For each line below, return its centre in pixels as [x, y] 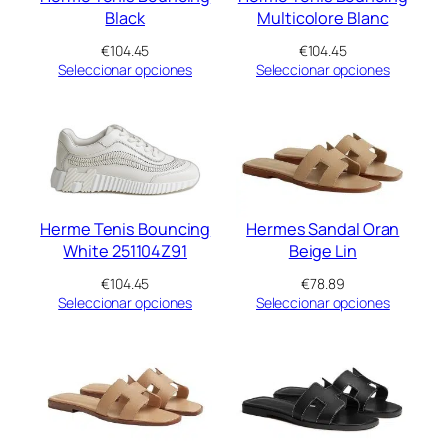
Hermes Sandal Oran [323, 229]
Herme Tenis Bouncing [125, 229]
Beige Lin [322, 251]
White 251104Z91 [125, 251]
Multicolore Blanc [323, 17]
